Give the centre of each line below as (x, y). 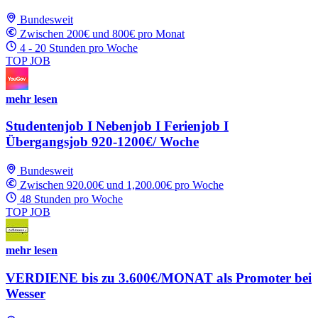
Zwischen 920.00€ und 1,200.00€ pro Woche (122, 185)
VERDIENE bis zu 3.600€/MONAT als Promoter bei (159, 278)
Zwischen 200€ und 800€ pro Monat (102, 33)
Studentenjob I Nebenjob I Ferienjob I (117, 126)
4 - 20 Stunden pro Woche (79, 48)
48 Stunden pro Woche (71, 199)
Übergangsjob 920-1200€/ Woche (102, 142)
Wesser (26, 293)
